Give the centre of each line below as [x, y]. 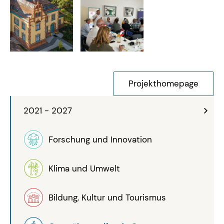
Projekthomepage [163, 83]
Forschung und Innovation [100, 139]
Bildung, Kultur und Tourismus [107, 197]
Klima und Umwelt [84, 168]
